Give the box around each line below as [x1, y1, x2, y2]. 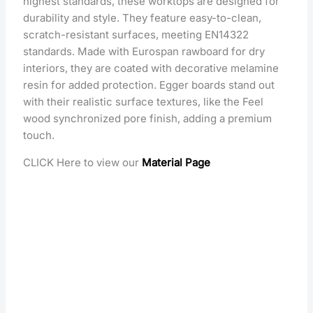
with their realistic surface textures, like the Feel [23, 94, 264, 108]
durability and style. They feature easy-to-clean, [23, 10, 262, 24]
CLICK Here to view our [23, 155, 143, 169]
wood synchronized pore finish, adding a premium [23, 111, 272, 125]
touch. [23, 128, 55, 142]
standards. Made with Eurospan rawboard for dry [23, 44, 265, 58]
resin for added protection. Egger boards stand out [23, 78, 275, 92]
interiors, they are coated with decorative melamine [23, 61, 279, 75]
